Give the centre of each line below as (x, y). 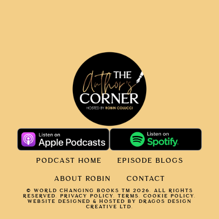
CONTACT (146, 179)
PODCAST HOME (69, 161)
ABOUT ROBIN (82, 179)
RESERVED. (42, 196)
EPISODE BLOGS (150, 161)
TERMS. (129, 196)
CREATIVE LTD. (109, 207)
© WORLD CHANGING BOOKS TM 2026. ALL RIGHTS (109, 191)
